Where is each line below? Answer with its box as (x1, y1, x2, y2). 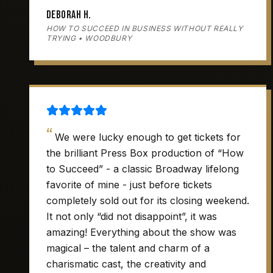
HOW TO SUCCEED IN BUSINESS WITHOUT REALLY (46, 24, 243, 33)
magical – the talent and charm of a (46, 242, 210, 254)
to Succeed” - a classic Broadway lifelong (46, 163, 239, 175)
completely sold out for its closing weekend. (46, 194, 249, 207)
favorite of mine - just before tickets (46, 179, 212, 191)
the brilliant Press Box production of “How (46, 147, 244, 159)
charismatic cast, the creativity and (46, 258, 206, 270)
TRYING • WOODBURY (46, 34, 132, 43)
